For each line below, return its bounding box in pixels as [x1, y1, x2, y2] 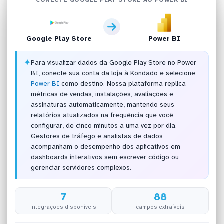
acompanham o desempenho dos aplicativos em [30, 142, 180, 151]
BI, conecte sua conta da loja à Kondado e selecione [30, 69, 195, 78]
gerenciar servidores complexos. [30, 163, 131, 172]
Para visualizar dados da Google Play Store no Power [30, 58, 196, 67]
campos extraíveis [135, 203, 185, 210]
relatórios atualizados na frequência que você [30, 111, 173, 120]
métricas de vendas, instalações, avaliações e [30, 90, 173, 99]
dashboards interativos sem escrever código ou [30, 153, 179, 162]
